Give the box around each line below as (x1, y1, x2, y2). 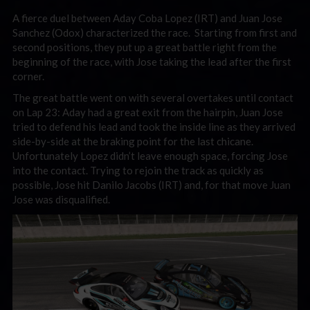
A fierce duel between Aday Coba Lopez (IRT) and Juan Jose (12, 11, 282, 24)
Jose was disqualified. (12, 193, 110, 206)
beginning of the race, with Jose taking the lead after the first (12, 55, 291, 68)
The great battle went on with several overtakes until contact (12, 91, 293, 104)
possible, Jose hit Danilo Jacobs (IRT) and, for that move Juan (12, 179, 291, 191)
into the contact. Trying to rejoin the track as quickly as (12, 164, 264, 176)
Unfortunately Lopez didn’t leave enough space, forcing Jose (12, 149, 288, 162)
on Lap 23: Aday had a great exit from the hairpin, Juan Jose (12, 106, 283, 118)
